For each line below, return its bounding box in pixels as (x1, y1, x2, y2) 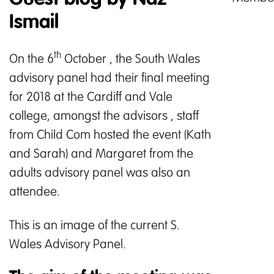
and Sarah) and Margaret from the (9, 146, 193, 160)
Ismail (9, 12, 59, 32)
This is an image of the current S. (9, 217, 180, 232)
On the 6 (9, 51, 54, 65)
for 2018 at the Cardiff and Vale (9, 89, 172, 103)
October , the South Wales (61, 51, 200, 65)
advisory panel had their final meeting (9, 70, 210, 84)
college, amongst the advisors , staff (9, 108, 199, 122)
